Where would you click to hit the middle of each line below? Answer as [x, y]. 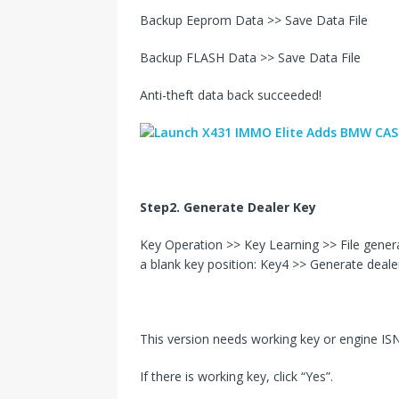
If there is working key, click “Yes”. [236, 377]
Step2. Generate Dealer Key [228, 208]
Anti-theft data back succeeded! [231, 95]
